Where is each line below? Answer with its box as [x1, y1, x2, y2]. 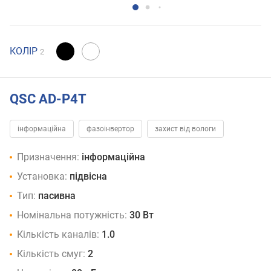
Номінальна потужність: [17, 209, 127, 221]
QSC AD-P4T [10, 91, 87, 106]
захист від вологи [155, 125, 216, 134]
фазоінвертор [87, 125, 134, 134]
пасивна [38, 190, 76, 202]
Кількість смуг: [17, 248, 85, 260]
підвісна [70, 171, 107, 183]
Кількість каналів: [17, 229, 99, 241]
